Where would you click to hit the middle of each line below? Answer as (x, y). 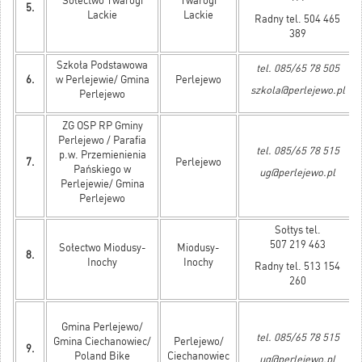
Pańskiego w (102, 170)
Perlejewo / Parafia (102, 141)
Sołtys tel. (297, 230)
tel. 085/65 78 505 (297, 69)
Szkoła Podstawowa (102, 65)
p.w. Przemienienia (102, 155)
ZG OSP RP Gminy (102, 126)
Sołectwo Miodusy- (102, 248)
